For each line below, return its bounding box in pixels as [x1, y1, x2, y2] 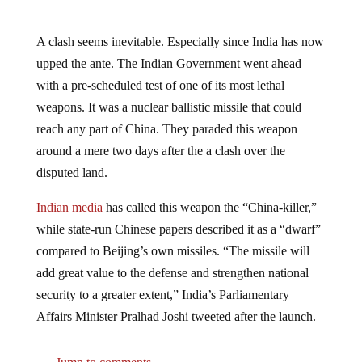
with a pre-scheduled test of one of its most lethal [36, 65, 284, 80]
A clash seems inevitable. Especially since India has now [36, 22, 324, 36]
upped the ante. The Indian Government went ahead [36, 44, 301, 58]
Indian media [36, 187, 103, 202]
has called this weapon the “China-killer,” [102, 187, 317, 202]
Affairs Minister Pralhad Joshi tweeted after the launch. [36, 297, 316, 311]
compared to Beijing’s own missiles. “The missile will [36, 231, 309, 246]
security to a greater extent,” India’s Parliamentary [36, 275, 289, 289]
